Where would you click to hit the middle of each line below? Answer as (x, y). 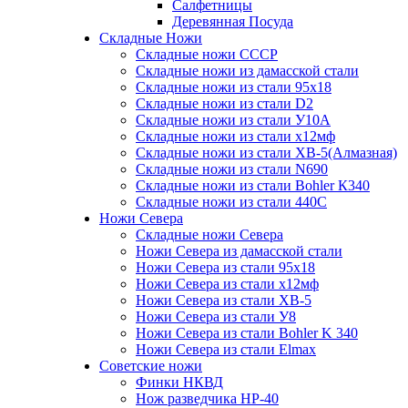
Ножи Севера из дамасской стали (239, 251)
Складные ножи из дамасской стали (247, 71)
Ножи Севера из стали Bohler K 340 (247, 333)
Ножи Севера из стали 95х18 (225, 267)
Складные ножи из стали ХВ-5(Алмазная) (266, 153)
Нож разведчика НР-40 (207, 398)
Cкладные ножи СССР (207, 54)
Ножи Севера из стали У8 (216, 316)
